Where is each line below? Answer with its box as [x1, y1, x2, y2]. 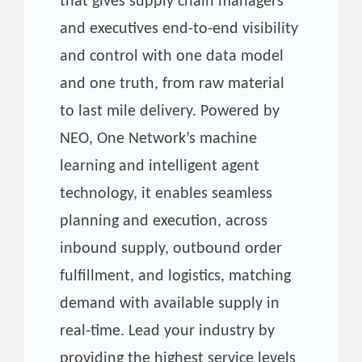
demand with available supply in [60, 295, 280, 312]
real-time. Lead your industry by [60, 322, 275, 339]
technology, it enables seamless [60, 185, 272, 202]
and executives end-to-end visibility [60, 20, 298, 37]
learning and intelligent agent [60, 158, 259, 175]
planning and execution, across [60, 213, 267, 229]
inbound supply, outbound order [60, 240, 282, 257]
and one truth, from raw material [60, 75, 284, 92]
